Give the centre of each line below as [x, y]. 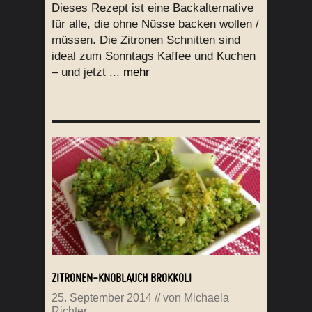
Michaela [206, 298]
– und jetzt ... [87, 72]
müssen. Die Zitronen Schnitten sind [146, 40]
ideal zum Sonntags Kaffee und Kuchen [154, 56]
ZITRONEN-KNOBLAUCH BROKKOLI [122, 278]
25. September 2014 [102, 298]
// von [168, 298]
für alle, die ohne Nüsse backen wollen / [155, 24]
